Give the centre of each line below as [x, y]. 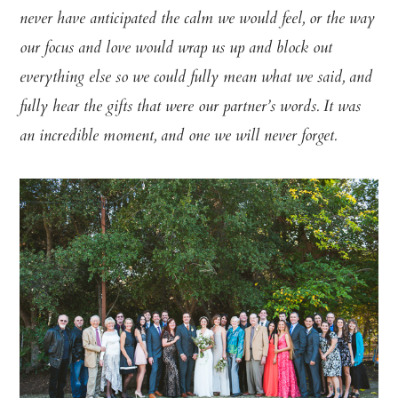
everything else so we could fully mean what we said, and [196, 79]
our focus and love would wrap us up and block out [176, 49]
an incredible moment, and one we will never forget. [179, 137]
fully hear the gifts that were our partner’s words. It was [191, 108]
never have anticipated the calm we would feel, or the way [198, 20]
